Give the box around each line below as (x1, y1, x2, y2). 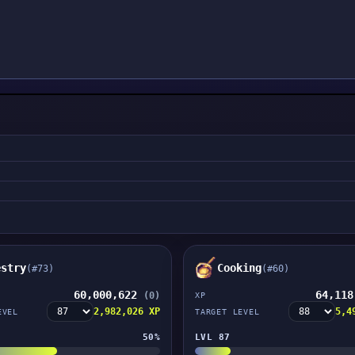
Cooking (216, 261, 261, 274)
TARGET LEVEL (194, 307, 260, 316)
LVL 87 (194, 331, 231, 342)
